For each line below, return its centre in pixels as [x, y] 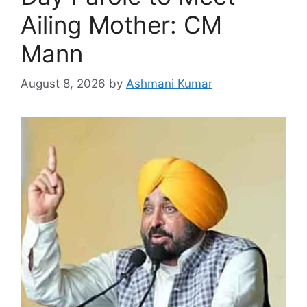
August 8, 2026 [63, 84]
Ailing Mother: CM [121, 24]
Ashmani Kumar [169, 84]
